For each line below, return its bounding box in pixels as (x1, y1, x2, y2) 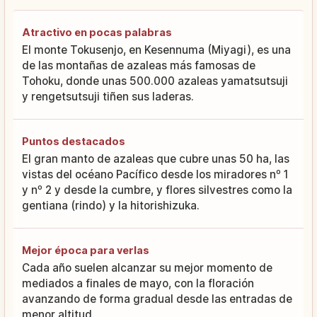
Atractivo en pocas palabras (22, 25, 172, 38)
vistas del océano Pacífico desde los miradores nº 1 (22, 167, 289, 181)
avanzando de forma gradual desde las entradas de (22, 292, 292, 306)
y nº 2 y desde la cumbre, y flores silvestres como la (22, 183, 292, 197)
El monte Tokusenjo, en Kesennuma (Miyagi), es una (22, 42, 291, 57)
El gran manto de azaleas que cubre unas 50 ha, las (22, 151, 289, 166)
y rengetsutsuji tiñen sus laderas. (22, 89, 194, 103)
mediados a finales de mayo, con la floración (22, 276, 254, 290)
